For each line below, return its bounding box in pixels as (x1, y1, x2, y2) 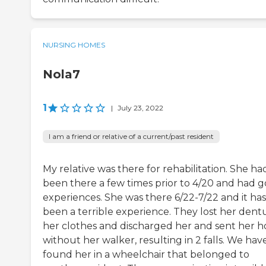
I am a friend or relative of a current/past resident (49, 132, 214, 141)
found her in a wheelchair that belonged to (43, 249, 249, 261)
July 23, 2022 (118, 103, 163, 113)
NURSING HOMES (43, 40, 105, 50)
